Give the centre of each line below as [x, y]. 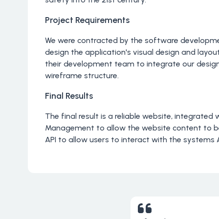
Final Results [69, 96]
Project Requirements [87, 20]
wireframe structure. [82, 76]
